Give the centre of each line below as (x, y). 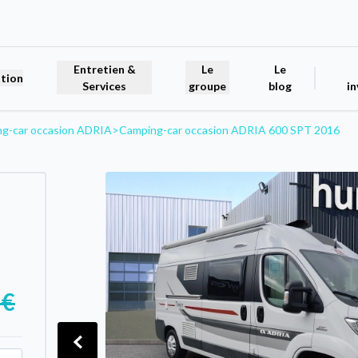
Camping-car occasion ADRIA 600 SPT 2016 (229, 129)
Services (105, 86)
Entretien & (104, 70)
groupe (208, 86)
